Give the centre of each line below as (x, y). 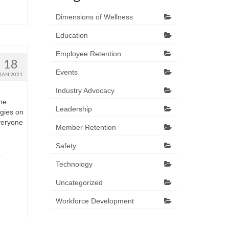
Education (72, 35)
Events (66, 72)
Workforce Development (95, 201)
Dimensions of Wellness (94, 17)
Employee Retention (88, 54)
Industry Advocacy (85, 90)
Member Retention (86, 127)
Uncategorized (79, 182)
